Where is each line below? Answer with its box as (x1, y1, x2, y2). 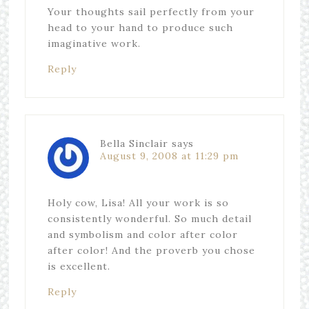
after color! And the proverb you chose (47, 244, 255, 257)
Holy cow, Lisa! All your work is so (47, 197, 229, 209)
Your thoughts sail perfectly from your (47, 6, 255, 18)
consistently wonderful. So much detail (47, 212, 252, 225)
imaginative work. (47, 37, 141, 50)
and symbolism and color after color (47, 228, 238, 241)
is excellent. (47, 260, 110, 272)
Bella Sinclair (99, 137, 168, 150)
